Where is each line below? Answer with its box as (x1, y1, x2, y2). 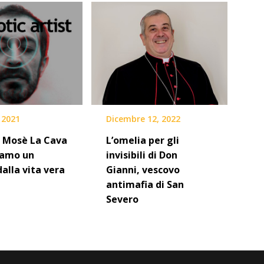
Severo (105, 193, 138, 206)
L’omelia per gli (105, 134, 179, 147)
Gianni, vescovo (105, 163, 180, 177)
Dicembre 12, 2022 (105, 113, 180, 125)
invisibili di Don (105, 148, 177, 162)
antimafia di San (105, 178, 184, 192)
